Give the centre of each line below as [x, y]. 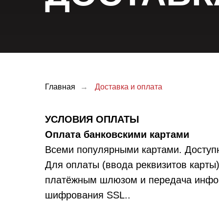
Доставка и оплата [129, 87]
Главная [60, 87]
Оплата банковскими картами [117, 135]
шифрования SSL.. [88, 195]
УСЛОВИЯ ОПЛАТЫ [92, 120]
